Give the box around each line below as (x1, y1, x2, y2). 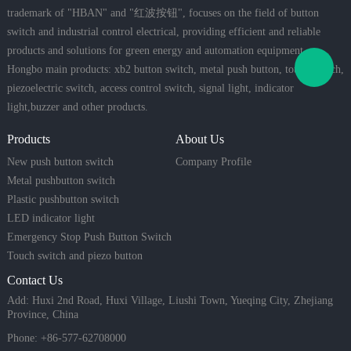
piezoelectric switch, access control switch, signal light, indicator (6, 81, 294, 94)
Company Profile (175, 155, 251, 168)
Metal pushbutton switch (6, 174, 115, 186)
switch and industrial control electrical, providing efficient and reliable (6, 25, 320, 38)
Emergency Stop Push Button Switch (6, 230, 172, 243)
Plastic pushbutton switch (6, 193, 119, 205)
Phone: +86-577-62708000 (6, 331, 126, 344)
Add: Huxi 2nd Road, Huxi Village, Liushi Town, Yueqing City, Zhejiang (6, 294, 333, 306)
